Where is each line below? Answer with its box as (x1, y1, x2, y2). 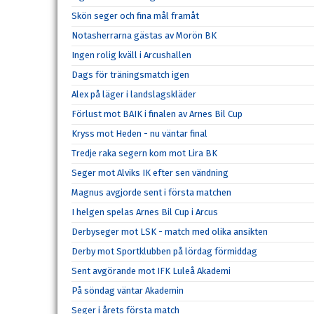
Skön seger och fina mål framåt (71, 11, 199, 21)
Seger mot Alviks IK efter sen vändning (71, 168, 228, 178)
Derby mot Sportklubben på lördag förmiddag (71, 246, 257, 257)
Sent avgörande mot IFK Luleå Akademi (71, 266, 231, 276)
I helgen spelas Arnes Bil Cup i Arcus (71, 207, 218, 217)
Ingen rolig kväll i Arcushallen (71, 50, 191, 60)
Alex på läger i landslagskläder (71, 89, 196, 100)
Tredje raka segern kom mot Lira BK (71, 148, 217, 158)
